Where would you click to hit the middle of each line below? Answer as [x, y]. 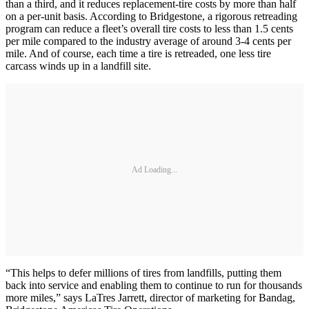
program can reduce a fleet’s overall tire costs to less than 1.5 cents [149, 29]
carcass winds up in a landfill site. [78, 66]
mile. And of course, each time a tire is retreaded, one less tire [138, 54]
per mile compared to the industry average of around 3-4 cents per [148, 41]
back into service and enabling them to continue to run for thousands [154, 286]
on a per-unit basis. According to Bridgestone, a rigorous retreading [151, 17]
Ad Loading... [154, 169]
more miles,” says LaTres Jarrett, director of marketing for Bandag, [150, 298]
